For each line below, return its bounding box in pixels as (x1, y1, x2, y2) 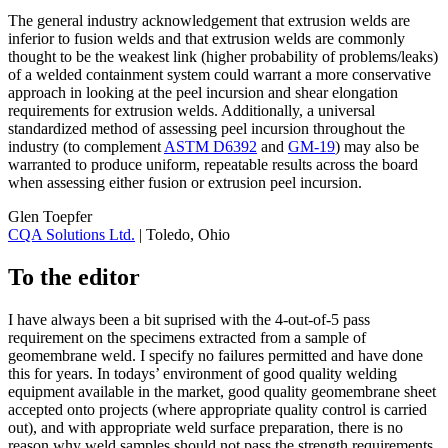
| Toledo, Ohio (135, 226, 230, 244)
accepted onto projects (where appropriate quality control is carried (8, 401, 427, 419)
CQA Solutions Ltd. (8, 226, 135, 244)
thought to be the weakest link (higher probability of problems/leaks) (8, 48, 438, 66)
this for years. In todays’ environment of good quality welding (8, 365, 397, 383)
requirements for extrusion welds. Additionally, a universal (8, 102, 375, 120)
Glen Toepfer (8, 208, 92, 226)
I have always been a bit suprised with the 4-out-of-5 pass (8, 311, 370, 329)
